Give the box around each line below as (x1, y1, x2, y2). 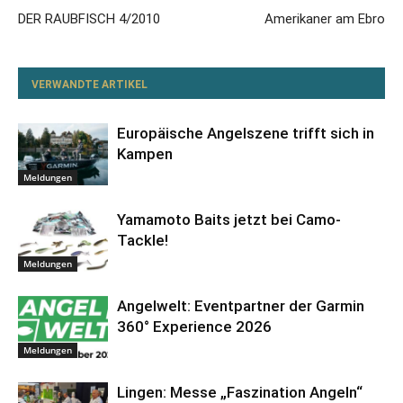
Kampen (117, 144, 173, 163)
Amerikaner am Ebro (264, 10, 385, 27)
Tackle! (117, 230, 168, 249)
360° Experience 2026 (117, 317, 272, 336)
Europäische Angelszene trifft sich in (117, 123, 374, 142)
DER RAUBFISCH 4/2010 (18, 10, 160, 27)
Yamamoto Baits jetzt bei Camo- (117, 210, 341, 228)
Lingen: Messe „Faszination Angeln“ (117, 382, 363, 401)
